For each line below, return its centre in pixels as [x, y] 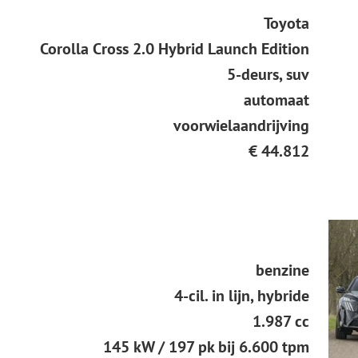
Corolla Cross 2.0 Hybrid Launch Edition [174, 49]
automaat [276, 100]
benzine [282, 270]
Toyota [286, 24]
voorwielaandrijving [241, 126]
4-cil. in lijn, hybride [241, 296]
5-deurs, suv [268, 75]
